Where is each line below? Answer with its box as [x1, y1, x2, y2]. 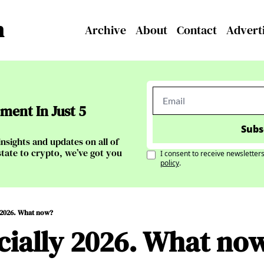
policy [160, 157, 179, 168]
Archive [85, 22, 126, 38]
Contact [177, 22, 217, 38]
